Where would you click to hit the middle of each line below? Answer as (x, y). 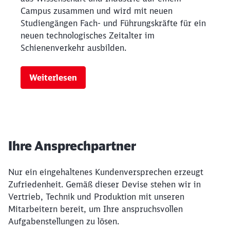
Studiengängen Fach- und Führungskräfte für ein (113, 23)
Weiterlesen (53, 77)
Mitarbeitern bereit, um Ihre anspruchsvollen (95, 209)
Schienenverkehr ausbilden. (73, 47)
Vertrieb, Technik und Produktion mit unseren (96, 196)
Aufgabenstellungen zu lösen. (64, 221)
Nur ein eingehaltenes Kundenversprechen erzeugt (106, 172)
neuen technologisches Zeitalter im (88, 35)
